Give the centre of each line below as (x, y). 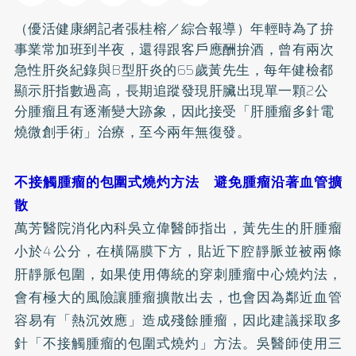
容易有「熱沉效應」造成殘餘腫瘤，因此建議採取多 (178, 320)
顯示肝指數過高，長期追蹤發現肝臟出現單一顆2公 (171, 90)
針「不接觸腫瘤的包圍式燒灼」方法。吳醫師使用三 (178, 343)
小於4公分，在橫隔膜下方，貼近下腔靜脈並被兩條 (178, 251)
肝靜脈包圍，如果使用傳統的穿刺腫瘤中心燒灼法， (178, 274)
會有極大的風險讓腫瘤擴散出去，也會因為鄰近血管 (178, 297)
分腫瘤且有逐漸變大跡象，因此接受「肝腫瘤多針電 (174, 111)
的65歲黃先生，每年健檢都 (248, 70)
